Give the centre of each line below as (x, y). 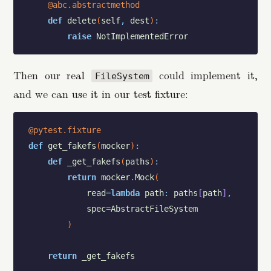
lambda (125, 193)
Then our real (53, 74)
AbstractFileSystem (154, 209)
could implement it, (205, 74)
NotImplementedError (142, 36)
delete (81, 20)
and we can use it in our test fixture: (101, 93)
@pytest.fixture (64, 130)
